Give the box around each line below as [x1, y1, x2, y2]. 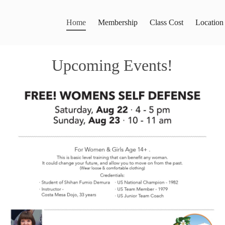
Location [195, 18, 223, 27]
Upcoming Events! [52, 56, 173, 74]
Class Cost [150, 18, 183, 27]
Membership [98, 18, 138, 27]
